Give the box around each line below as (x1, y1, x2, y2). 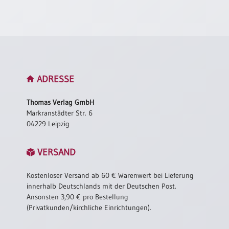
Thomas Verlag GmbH (27, 97, 95, 107)
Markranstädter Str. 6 (27, 108, 93, 118)
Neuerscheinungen (13, 70, 71, 79)
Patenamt (13, 162, 43, 171)
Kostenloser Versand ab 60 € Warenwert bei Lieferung (27, 170, 194, 180)
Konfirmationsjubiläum (13, 199, 82, 208)
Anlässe (13, 119, 43, 130)
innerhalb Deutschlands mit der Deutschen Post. (27, 181, 177, 191)
